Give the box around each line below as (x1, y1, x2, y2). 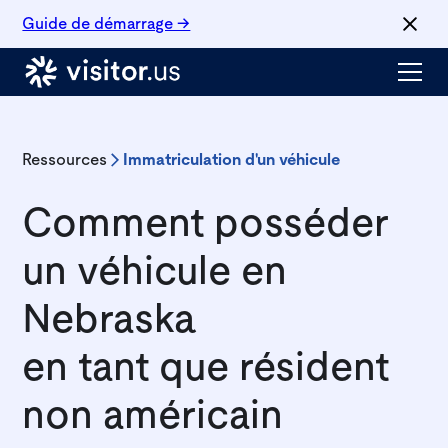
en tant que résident (22, 348, 390, 388)
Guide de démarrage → (22, 16, 191, 32)
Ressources (22, 152, 108, 168)
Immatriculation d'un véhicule (123, 152, 341, 168)
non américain (22, 396, 284, 436)
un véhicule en (22, 252, 288, 292)
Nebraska (22, 300, 198, 340)
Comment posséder (22, 204, 390, 244)
